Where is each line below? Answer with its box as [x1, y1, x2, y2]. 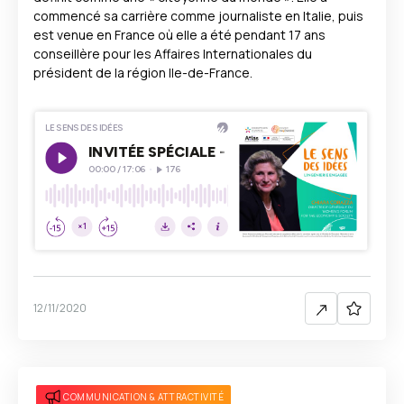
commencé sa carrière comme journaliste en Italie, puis [33, 7, 363, 24]
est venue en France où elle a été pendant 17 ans [33, 26, 326, 43]
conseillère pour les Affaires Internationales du [33, 45, 312, 62]
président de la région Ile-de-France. [33, 64, 252, 81]
